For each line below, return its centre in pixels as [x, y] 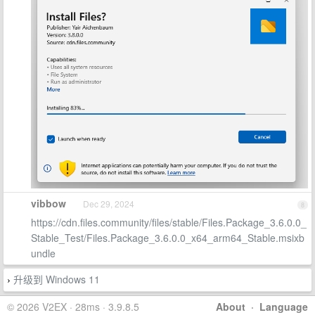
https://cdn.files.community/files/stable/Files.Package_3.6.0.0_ [169, 222]
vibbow [49, 203]
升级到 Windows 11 [57, 279]
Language [284, 307]
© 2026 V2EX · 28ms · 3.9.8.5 [73, 307]
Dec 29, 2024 [109, 204]
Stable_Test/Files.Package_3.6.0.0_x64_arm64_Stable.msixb [168, 238]
